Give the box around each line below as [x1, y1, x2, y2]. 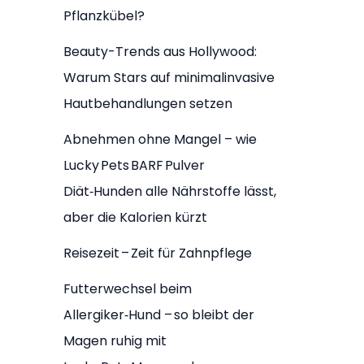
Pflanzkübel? [63, 6, 145, 25]
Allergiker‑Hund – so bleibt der [63, 305, 254, 324]
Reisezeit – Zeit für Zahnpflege [63, 243, 252, 262]
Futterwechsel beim [63, 279, 192, 298]
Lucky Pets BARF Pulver [63, 155, 205, 175]
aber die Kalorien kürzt [63, 207, 207, 227]
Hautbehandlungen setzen [63, 93, 232, 113]
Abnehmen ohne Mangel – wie [63, 129, 257, 149]
